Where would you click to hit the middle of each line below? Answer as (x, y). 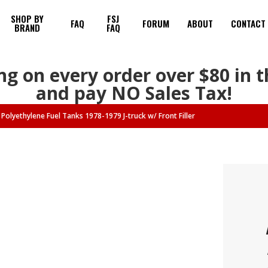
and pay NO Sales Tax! (134, 93)
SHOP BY (28, 19)
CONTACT (248, 23)
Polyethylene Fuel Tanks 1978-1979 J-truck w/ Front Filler (98, 116)
